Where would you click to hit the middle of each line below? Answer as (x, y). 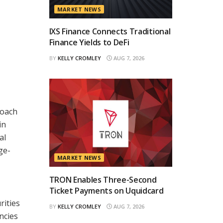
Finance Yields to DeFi (89, 42)
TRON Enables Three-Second (103, 179)
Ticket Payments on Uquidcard (106, 190)
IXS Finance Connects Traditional (110, 31)
